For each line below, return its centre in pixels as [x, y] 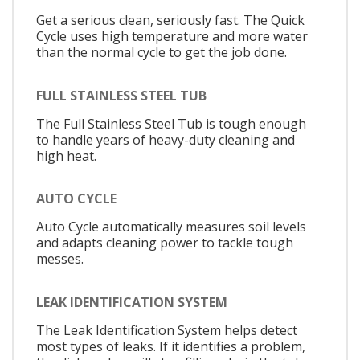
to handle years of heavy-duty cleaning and [166, 139]
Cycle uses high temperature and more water [172, 37]
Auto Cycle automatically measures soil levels [171, 227]
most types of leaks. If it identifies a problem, [171, 346]
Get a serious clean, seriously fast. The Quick [170, 20]
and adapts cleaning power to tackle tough [165, 243]
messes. [60, 259]
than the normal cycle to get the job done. [162, 53]
